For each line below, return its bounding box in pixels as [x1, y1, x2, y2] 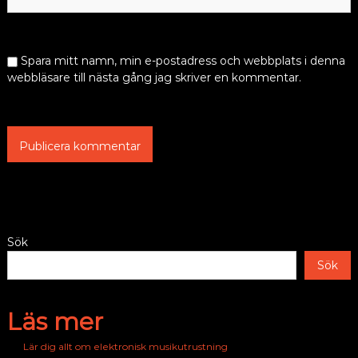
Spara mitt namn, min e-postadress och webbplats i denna [20, 54, 345, 69]
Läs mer [6, 307, 103, 337]
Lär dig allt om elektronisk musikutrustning [22, 340, 228, 353]
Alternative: [6, 203, 70, 218]
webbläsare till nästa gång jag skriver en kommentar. [6, 70, 301, 86]
